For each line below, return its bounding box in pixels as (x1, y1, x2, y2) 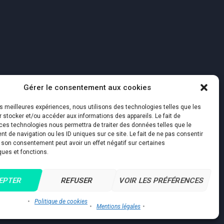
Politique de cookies (34, 198, 87, 205)
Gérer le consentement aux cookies (23, 83, 151, 92)
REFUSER (60, 175, 94, 185)
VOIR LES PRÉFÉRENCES (118, 175, 205, 185)
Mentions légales (96, 203, 140, 210)
